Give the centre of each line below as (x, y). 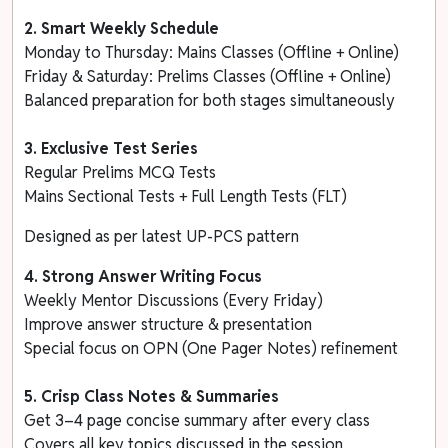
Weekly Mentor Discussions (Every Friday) (174, 300)
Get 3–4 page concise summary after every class (197, 420)
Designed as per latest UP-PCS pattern (162, 236)
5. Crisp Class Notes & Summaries (152, 396)
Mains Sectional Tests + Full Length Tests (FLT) (186, 196)
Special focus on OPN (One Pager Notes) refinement (211, 348)
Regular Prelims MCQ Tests (120, 172)
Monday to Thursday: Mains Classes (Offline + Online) (212, 52)
